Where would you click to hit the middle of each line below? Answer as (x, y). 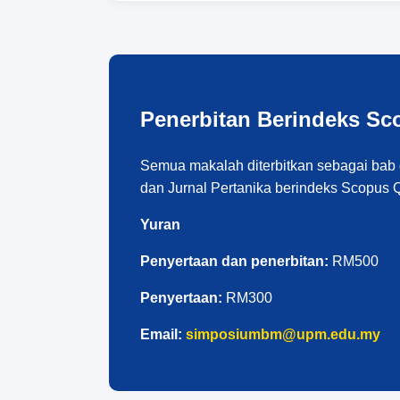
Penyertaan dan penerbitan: (234, 262)
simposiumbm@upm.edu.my (283, 335)
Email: (161, 335)
